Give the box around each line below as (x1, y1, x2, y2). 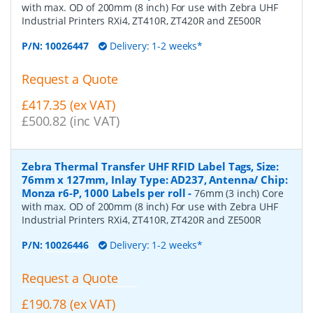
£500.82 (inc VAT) (22, 112, 119, 130)
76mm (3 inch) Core (194, 187, 284, 201)
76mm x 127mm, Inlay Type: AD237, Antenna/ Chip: (22, 173, 288, 187)
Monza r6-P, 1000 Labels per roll (22, 186, 186, 201)
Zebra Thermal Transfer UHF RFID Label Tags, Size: (22, 159, 279, 174)
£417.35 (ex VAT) (22, 96, 115, 114)
